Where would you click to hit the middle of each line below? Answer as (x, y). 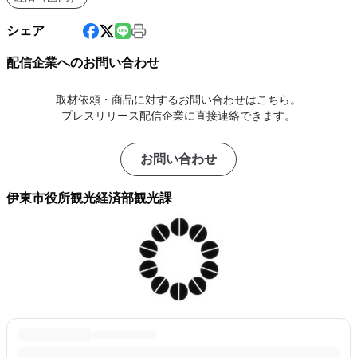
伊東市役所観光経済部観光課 (89, 198)
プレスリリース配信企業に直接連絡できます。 (178, 116)
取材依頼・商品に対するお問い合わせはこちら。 (178, 100)
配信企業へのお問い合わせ (83, 63)
